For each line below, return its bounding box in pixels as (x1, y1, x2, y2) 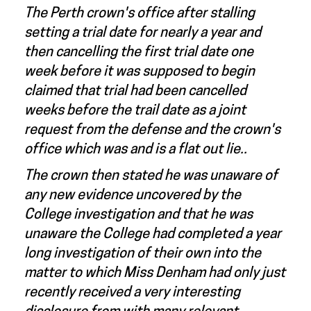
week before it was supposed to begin (24, 65, 255, 79)
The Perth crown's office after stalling (24, 7, 255, 21)
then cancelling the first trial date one (24, 46, 253, 60)
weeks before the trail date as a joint (24, 104, 246, 118)
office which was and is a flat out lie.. (24, 143, 247, 157)
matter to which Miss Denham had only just (24, 267, 285, 280)
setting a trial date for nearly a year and (24, 26, 261, 40)
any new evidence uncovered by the (24, 189, 241, 203)
